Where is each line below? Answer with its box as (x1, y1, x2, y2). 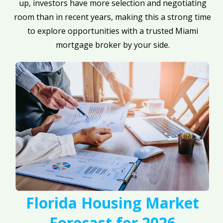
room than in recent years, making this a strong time (14, 11, 212, 22)
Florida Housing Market (26, 193, 200, 214)
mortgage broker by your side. (55, 39, 170, 50)
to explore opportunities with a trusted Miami (27, 25, 198, 36)
